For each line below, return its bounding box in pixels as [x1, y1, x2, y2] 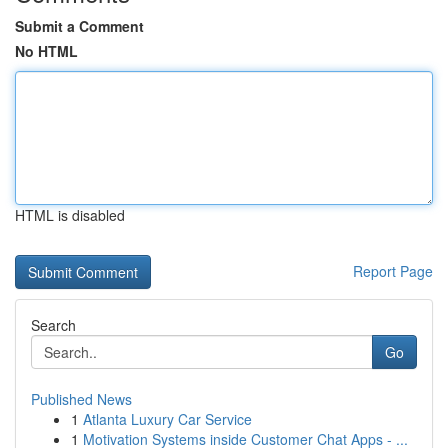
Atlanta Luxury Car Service [83, 409, 252, 429]
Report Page [353, 261, 433, 281]
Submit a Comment [15, 16, 144, 36]
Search [31, 315, 76, 335]
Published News [31, 389, 132, 409]
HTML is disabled [15, 205, 125, 225]
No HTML [15, 41, 78, 61]
